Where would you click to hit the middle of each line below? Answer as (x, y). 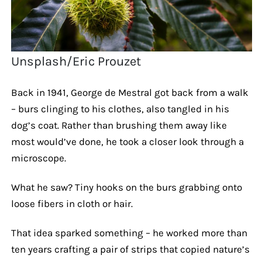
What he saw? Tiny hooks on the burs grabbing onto (126, 187)
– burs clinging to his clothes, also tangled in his (120, 108)
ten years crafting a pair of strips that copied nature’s (130, 249)
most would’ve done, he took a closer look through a (127, 141)
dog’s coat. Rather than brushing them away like (119, 125)
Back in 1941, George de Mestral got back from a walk (130, 92)
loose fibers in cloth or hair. (72, 203)
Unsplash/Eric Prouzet (76, 61)
